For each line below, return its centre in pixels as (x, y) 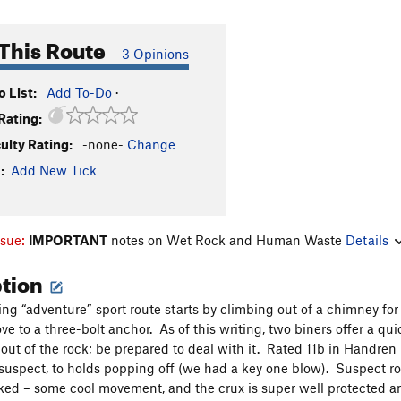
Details (367, 239)
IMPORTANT (68, 239)
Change (151, 144)
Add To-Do (79, 92)
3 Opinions (155, 54)
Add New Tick (54, 170)
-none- (103, 144)
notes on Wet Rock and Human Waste (226, 239)
